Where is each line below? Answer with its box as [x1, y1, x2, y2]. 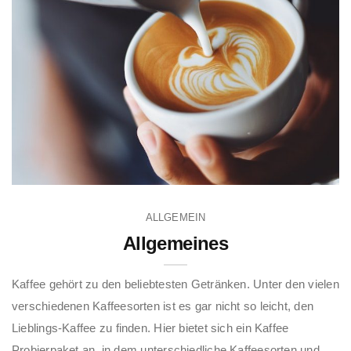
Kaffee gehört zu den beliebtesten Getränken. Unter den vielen [12, 277, 339, 291]
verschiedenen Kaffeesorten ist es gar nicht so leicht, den [12, 299, 314, 313]
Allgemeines [122, 233, 229, 255]
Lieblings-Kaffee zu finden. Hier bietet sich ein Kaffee [12, 321, 289, 335]
